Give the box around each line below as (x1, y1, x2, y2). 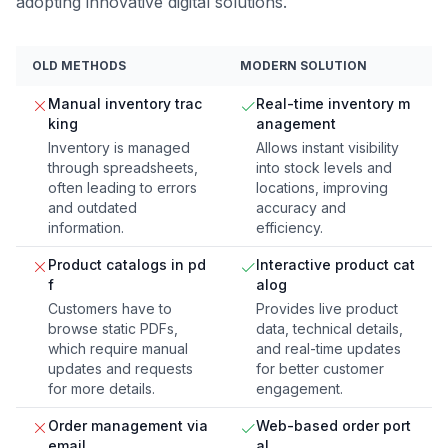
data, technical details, (256, 320, 403, 338)
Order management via (48, 417, 208, 435)
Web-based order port (256, 417, 411, 435)
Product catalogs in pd (48, 256, 206, 274)
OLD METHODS (32, 58, 126, 74)
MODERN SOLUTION (240, 58, 367, 74)
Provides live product (256, 300, 398, 318)
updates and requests (48, 360, 193, 378)
